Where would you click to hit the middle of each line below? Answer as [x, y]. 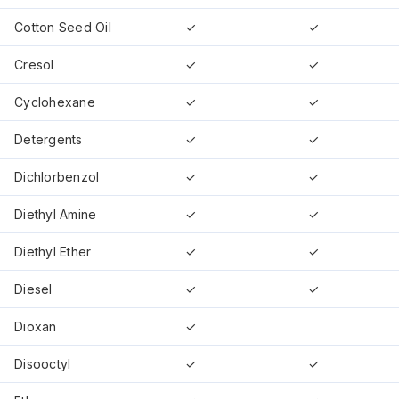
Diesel [33, 289]
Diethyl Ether [53, 251]
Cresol [34, 64]
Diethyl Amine [56, 214]
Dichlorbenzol [57, 176]
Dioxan [36, 326]
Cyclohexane [55, 102]
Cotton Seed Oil [63, 27]
